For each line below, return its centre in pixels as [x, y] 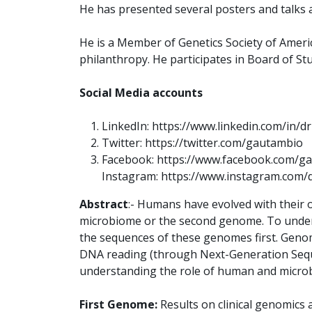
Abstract [104, 204]
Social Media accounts [141, 92]
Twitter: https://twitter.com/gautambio [202, 142]
